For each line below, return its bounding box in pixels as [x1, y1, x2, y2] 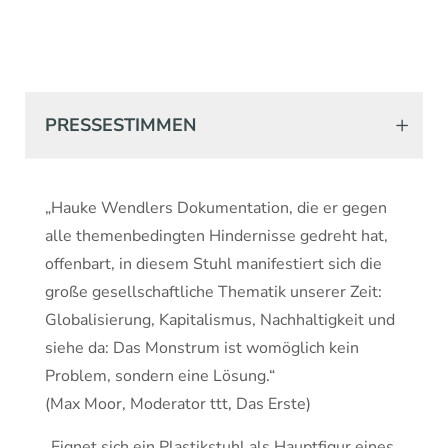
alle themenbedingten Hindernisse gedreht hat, [45, 225, 388, 247]
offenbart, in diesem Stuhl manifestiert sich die [45, 253, 382, 275]
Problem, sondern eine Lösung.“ [45, 365, 275, 387]
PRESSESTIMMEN [45, 113, 196, 137]
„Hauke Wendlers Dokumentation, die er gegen [45, 197, 387, 219]
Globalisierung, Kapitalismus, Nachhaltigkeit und [45, 309, 395, 331]
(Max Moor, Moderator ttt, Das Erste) [45, 393, 311, 415]
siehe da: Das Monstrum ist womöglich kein [45, 337, 359, 359]
